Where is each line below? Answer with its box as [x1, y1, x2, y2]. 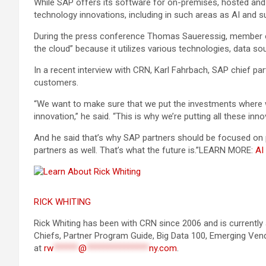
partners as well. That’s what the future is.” [34, 145, 199, 156]
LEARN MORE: [199, 145, 255, 156]
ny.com [149, 243, 177, 254]
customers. [34, 77, 78, 88]
